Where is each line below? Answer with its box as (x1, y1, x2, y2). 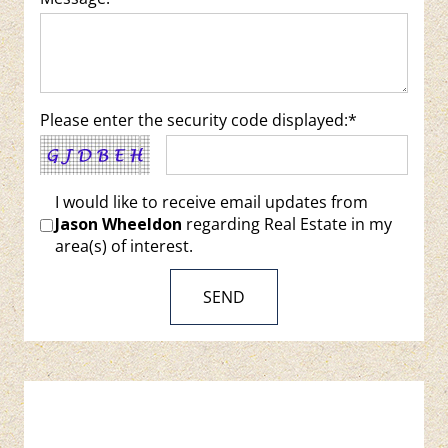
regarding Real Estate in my (182, 212, 392, 235)
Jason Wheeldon (55, 212, 182, 235)
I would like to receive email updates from (55, 190, 368, 213)
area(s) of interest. (55, 234, 193, 257)
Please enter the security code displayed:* (40, 108, 357, 131)
